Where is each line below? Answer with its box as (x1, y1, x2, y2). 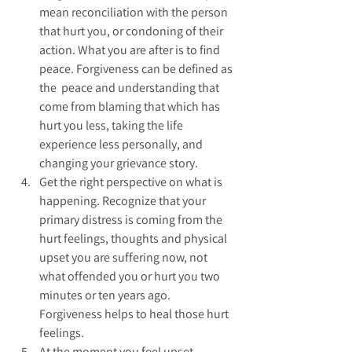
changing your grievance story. (39, 155, 203, 172)
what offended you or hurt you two (39, 268, 222, 285)
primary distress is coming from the (39, 211, 225, 229)
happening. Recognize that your (39, 192, 208, 210)
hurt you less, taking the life (39, 117, 185, 134)
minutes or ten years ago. (39, 287, 173, 304)
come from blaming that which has (39, 98, 222, 115)
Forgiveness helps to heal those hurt (39, 306, 231, 323)
